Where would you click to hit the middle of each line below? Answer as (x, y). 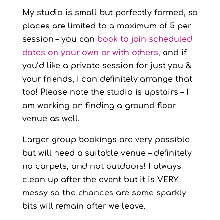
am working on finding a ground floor (99, 105)
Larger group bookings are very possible (106, 140)
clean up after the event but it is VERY (100, 179)
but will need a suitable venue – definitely (107, 153)
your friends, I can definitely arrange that (107, 79)
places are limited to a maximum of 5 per (106, 26)
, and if (172, 52)
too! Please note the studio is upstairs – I (105, 92)
